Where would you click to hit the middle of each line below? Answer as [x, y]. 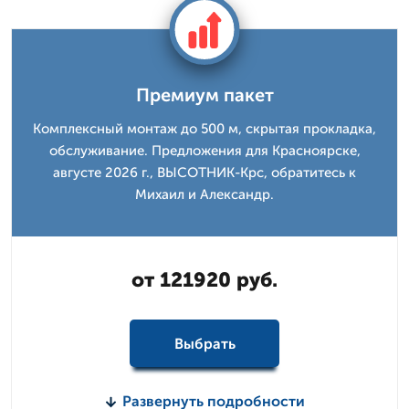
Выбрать [204, 343]
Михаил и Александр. [204, 194]
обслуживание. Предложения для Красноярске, [204, 151]
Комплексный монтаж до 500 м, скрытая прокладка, [204, 129]
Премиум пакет [204, 95]
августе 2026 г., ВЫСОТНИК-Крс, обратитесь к [204, 173]
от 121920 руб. [204, 280]
